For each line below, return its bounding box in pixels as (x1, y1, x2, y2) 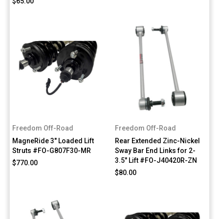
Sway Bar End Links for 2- (115, 146, 196, 154)
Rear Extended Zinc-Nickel (115, 136, 200, 145)
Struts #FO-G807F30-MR (12, 146, 91, 154)
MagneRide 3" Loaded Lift (12, 136, 94, 145)
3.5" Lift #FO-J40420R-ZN (115, 156, 197, 164)
